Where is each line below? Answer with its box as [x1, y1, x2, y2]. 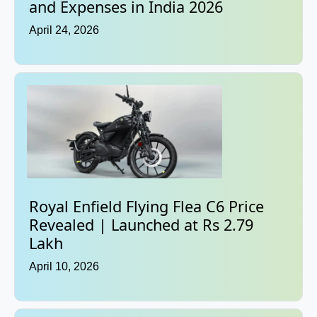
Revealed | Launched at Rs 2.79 [29, 214, 253, 236]
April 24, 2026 [29, 24, 99, 37]
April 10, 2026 [29, 260, 99, 273]
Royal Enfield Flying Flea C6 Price [29, 196, 264, 217]
